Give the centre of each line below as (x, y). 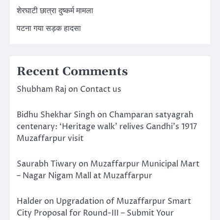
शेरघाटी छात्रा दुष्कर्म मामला (55, 11)
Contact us (101, 89)
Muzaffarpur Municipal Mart (145, 164)
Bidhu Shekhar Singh (56, 115)
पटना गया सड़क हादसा (49, 28)
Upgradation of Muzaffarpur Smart (124, 201)
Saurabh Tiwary (47, 164)
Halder (29, 201)
